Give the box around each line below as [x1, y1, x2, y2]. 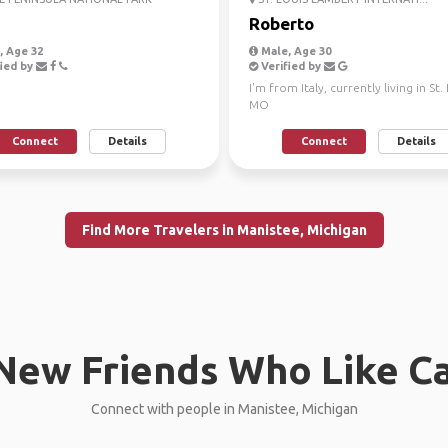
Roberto [249, 14, 314, 33]
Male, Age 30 [258, 45, 331, 57]
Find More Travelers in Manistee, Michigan [81, 222, 367, 238]
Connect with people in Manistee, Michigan [90, 401, 358, 417]
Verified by [258, 60, 324, 72]
